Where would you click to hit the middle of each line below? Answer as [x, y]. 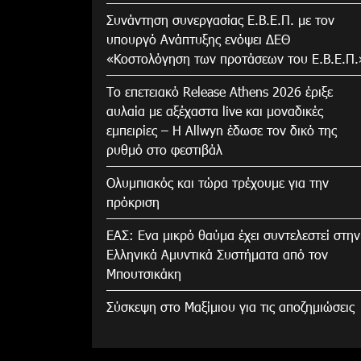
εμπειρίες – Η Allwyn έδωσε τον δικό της [222, 130]
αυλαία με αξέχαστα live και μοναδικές [215, 110]
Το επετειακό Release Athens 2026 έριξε [220, 91]
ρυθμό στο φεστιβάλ [164, 149]
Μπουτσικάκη [144, 273]
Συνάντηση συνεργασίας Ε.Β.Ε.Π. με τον [220, 19]
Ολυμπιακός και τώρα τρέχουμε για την [218, 182]
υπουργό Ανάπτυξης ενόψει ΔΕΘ [198, 39]
